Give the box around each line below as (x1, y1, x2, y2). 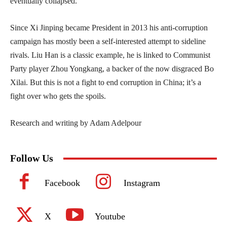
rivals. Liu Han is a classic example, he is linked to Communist (10, 51, 210, 60)
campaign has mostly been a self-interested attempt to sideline (10, 37, 206, 46)
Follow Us (10, 153, 53, 164)
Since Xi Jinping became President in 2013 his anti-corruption (10, 23, 208, 32)
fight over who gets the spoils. (10, 92, 106, 101)
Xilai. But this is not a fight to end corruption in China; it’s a (10, 78, 201, 87)
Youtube (95, 211, 125, 222)
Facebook (45, 178, 80, 188)
